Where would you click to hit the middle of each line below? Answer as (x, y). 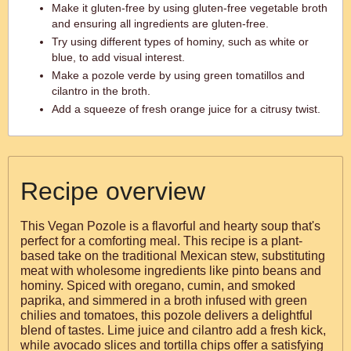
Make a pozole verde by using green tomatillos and (178, 75)
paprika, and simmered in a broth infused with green (164, 300)
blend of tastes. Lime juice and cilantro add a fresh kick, (173, 330)
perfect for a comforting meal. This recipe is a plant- (161, 241)
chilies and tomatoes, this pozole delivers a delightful (166, 315)
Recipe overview (113, 191)
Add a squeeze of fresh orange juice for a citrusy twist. (186, 109)
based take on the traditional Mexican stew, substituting (173, 256)
